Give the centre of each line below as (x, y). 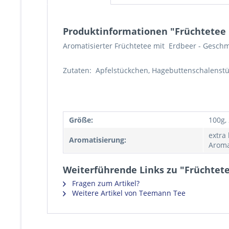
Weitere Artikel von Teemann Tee (128, 193)
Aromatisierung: (98, 140)
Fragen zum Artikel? (105, 183)
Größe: (81, 120)
